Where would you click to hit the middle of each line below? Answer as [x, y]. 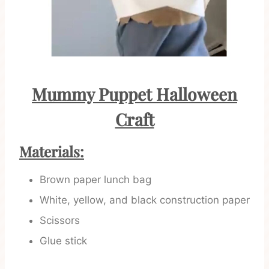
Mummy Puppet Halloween [134, 94]
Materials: [52, 152]
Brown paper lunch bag [95, 180]
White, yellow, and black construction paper [145, 200]
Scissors [60, 221]
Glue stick [63, 241]
